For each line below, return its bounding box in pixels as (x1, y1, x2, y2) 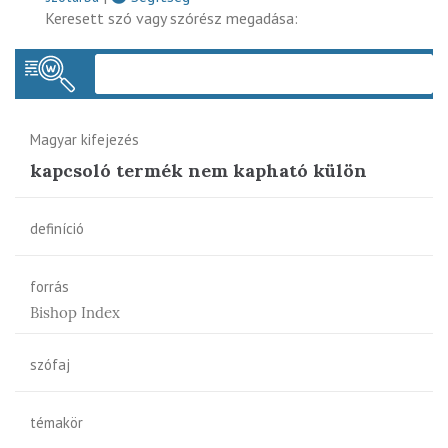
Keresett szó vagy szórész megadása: (45, 7, 298, 28)
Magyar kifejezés (30, 129, 139, 149)
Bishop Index (30, 302, 120, 322)
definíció (30, 218, 84, 238)
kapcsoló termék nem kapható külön (30, 158, 367, 182)
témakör (30, 412, 83, 432)
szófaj (30, 354, 70, 374)
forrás (30, 276, 69, 296)
